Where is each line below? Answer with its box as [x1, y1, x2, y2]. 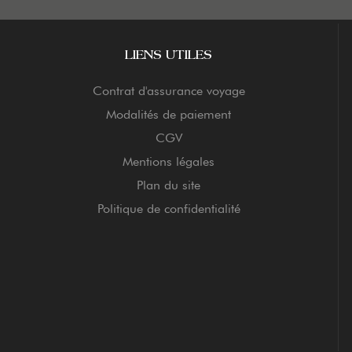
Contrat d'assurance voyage [92, 82, 245, 98]
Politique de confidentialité [97, 200, 240, 216]
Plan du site [137, 177, 201, 192]
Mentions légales [123, 153, 215, 169]
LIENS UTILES [125, 48, 213, 61]
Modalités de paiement [106, 106, 232, 122]
